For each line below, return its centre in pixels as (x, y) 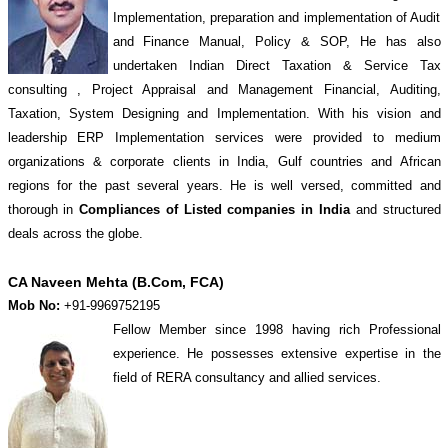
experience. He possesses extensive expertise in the (276, 353)
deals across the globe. (75, 233)
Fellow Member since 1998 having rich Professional (276, 329)
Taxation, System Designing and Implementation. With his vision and (224, 113)
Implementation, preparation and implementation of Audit (276, 17)
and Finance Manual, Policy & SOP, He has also (276, 41)
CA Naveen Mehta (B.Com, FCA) (115, 282)
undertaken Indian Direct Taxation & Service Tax (276, 65)
